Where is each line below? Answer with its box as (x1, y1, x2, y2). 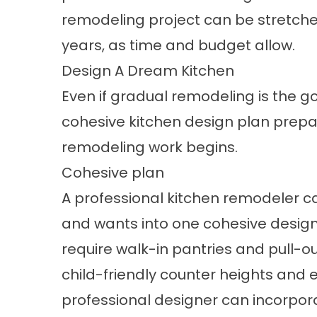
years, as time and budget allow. (62, 35, 299, 55)
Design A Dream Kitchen (62, 61, 234, 81)
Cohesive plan (62, 163, 164, 183)
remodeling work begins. (62, 137, 241, 157)
